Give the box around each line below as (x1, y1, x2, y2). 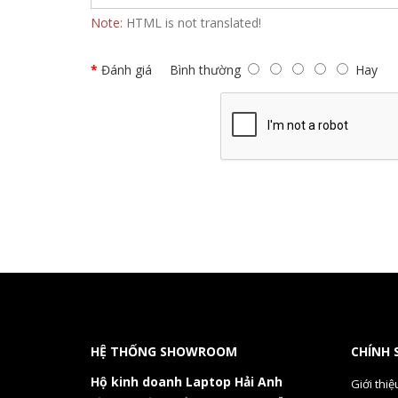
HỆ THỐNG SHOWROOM (91, 343, 237, 360)
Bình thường (152, 61, 248, 78)
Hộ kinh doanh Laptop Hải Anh (91, 373, 283, 390)
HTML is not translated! (123, 14, 261, 31)
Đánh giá (101, 61, 152, 78)
